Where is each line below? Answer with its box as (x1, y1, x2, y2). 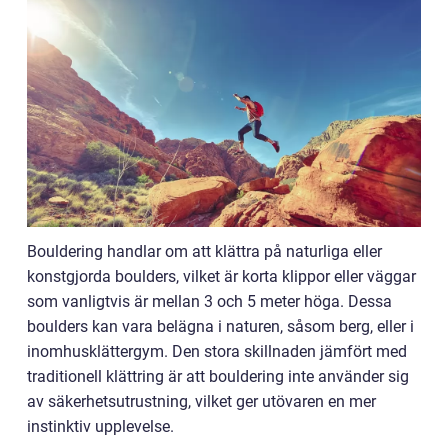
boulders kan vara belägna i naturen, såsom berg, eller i (27, 317, 414, 337)
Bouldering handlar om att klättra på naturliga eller (27, 242, 382, 262)
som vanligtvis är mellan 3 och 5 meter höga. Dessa (27, 292, 392, 312)
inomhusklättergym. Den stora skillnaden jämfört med (27, 342, 407, 362)
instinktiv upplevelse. (27, 417, 174, 437)
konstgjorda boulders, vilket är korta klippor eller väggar (27, 267, 416, 287)
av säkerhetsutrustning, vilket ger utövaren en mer (27, 392, 376, 412)
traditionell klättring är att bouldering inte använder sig (27, 367, 409, 387)
